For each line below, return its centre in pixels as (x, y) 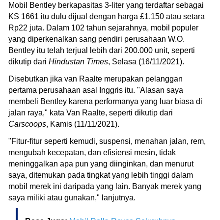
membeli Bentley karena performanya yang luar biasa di (105, 101)
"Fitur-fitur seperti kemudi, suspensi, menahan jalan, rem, (107, 141)
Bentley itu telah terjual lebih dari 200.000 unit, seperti (102, 50)
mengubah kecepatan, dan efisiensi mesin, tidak (92, 152)
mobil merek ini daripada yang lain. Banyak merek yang (105, 186)
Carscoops (27, 124)
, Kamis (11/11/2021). (85, 124)
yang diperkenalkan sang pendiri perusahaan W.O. (96, 39)
